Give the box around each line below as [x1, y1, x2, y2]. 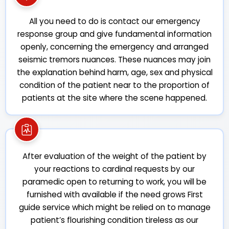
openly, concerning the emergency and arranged [20, 41, 209, 52]
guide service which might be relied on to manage [18, 202, 211, 213]
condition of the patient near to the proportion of [19, 80, 210, 90]
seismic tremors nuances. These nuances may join [18, 54, 211, 65]
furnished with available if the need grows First [26, 189, 203, 200]
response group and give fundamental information [17, 29, 212, 39]
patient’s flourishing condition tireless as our [31, 215, 198, 225]
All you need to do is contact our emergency [29, 16, 200, 27]
